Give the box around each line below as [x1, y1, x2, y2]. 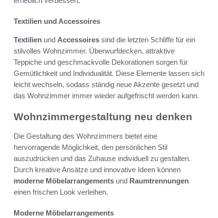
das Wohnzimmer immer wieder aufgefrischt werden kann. [14, 91, 199, 100]
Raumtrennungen [129, 177, 189, 185]
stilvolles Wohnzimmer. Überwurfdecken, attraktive [14, 46, 175, 55]
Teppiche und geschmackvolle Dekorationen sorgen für [14, 57, 188, 66]
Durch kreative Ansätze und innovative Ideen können [14, 165, 181, 174]
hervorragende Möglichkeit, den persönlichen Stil [14, 143, 167, 152]
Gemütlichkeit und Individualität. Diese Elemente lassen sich [14, 69, 204, 77]
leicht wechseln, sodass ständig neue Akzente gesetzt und [14, 80, 199, 89]
